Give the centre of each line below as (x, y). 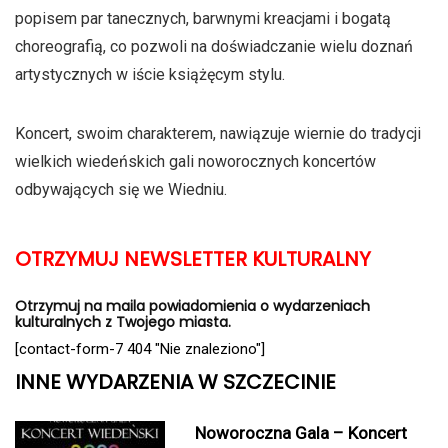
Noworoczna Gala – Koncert (301, 433)
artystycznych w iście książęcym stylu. (150, 74)
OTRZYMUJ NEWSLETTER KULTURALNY (193, 259)
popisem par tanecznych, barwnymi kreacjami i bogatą (203, 18)
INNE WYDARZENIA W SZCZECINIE (175, 382)
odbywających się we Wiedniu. (121, 189)
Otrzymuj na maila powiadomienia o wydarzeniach (192, 306)
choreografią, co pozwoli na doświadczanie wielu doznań (214, 46)
